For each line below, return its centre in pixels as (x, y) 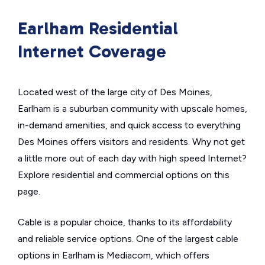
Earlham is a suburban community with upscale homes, (132, 109)
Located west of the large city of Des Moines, (115, 92)
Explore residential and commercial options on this (124, 175)
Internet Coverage (92, 51)
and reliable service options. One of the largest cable (128, 239)
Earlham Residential (98, 28)
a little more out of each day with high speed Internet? (132, 158)
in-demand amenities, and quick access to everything (129, 125)
